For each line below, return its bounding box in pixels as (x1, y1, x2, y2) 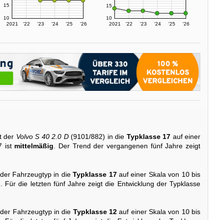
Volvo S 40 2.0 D (16, 133, 69, 141)
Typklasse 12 (73, 208, 117, 216)
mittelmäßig (14, 142, 54, 150)
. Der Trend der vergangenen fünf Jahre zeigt (54, 142, 201, 150)
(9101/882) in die (68, 133, 127, 141)
